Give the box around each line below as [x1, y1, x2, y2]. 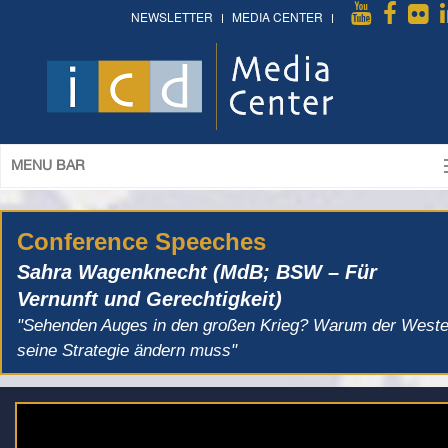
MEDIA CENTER [232, 8, 323, 26]
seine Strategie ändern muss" [17, 341, 237, 360]
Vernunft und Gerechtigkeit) [17, 288, 282, 310]
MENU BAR [11, 160, 85, 173]
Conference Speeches [17, 228, 266, 255]
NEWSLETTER [131, 8, 213, 26]
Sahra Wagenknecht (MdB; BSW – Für [17, 261, 377, 283]
